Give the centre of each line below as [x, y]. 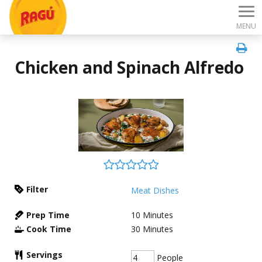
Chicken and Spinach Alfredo [129, 67]
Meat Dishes [155, 190]
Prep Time [48, 215]
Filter [37, 189]
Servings [44, 255]
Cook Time [49, 229]
